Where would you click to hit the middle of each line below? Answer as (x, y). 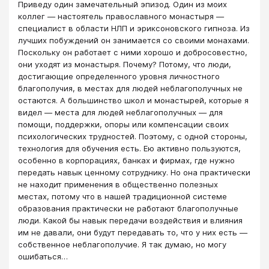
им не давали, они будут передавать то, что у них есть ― (133, 232)
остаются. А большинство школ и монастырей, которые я (133, 100)
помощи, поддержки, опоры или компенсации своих (123, 124)
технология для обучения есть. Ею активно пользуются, (129, 148)
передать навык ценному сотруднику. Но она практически (134, 172)
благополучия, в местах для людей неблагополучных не (130, 88)
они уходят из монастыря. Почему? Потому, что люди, (125, 64)
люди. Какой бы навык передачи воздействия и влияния (130, 220)
